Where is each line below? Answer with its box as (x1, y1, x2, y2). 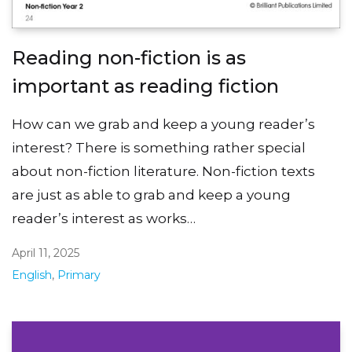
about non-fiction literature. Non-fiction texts (12, 163, 315, 179)
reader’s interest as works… (12, 210, 196, 226)
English (12, 267, 52, 282)
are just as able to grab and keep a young (12, 186, 291, 203)
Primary (57, 267, 101, 282)
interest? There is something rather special (12, 139, 306, 156)
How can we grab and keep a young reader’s (12, 115, 315, 132)
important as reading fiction (12, 74, 279, 97)
